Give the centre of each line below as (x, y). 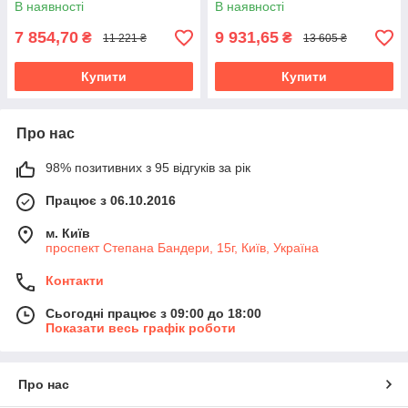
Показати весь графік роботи (141, 328)
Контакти (75, 281)
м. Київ (68, 234)
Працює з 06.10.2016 (111, 201)
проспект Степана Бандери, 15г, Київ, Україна (182, 248)
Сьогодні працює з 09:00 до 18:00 (153, 314)
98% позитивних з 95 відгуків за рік (148, 168)
